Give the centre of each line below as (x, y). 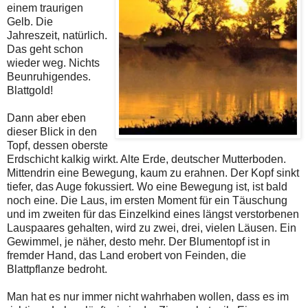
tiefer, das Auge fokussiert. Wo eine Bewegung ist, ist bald (147, 187)
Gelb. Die (30, 22)
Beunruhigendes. (49, 77)
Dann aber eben (46, 118)
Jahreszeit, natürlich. (57, 36)
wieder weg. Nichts (53, 63)
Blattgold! (30, 91)
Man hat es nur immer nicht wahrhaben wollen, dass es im (148, 297)
